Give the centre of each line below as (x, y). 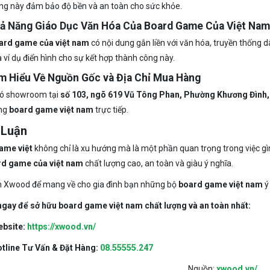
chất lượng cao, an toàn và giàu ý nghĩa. (158, 163)
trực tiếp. (111, 110)
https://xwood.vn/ (61, 227)
